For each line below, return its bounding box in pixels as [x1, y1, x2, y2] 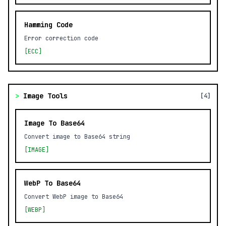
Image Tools [23, 91, 68, 100]
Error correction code [24, 34, 98, 42]
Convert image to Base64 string [24, 133, 130, 141]
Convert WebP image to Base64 [24, 193, 123, 201]
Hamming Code [24, 20, 73, 29]
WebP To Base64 [24, 179, 81, 188]
